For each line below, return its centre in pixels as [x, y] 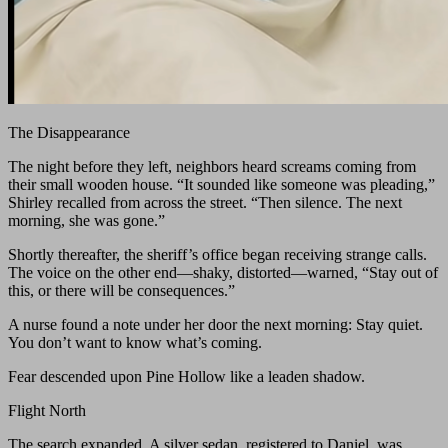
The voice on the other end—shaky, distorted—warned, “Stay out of [223, 273]
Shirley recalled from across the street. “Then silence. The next [205, 203]
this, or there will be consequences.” [121, 291]
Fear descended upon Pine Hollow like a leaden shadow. [186, 377]
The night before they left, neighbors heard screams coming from [212, 167]
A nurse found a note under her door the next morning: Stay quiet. [215, 325]
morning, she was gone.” [86, 221]
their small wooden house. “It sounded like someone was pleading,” [221, 185]
